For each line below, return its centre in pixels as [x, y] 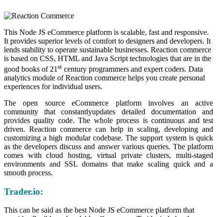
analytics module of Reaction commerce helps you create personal [104, 77]
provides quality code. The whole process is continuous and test [108, 120]
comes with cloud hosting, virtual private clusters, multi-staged [108, 155]
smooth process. [28, 172]
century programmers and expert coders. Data [132, 69]
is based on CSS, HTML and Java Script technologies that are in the [108, 58]
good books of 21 [31, 69]
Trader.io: [23, 191]
